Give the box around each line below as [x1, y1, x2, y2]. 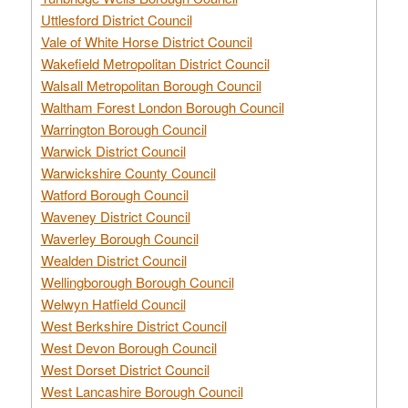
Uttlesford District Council [40, 9, 192, 29]
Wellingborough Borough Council [40, 271, 234, 291]
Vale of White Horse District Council [40, 31, 252, 51]
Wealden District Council [40, 250, 187, 270]
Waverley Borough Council [40, 228, 199, 248]
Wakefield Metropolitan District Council [40, 53, 270, 73]
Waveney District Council [40, 206, 190, 226]
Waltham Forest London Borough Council [40, 97, 284, 117]
